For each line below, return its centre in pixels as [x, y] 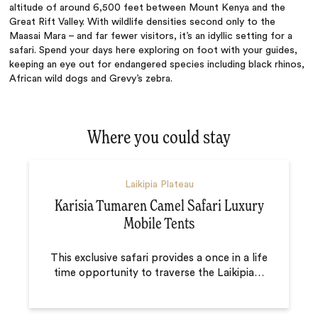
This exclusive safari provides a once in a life [159, 258]
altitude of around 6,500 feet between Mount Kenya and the [148, 7]
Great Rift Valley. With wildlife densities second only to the [143, 22]
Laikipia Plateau [159, 185]
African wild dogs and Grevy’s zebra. [91, 78]
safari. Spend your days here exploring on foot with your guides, [154, 50]
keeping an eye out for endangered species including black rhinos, [157, 64]
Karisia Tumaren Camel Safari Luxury [159, 207]
